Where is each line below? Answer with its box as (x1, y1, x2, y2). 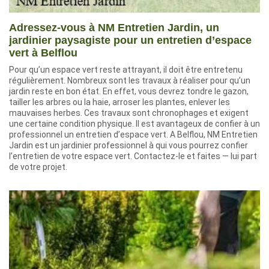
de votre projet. (9, 162, 67, 172)
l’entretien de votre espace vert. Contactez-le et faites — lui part (9, 151, 257, 161)
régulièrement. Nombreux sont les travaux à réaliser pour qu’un (9, 76, 250, 85)
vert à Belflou (9, 47, 77, 59)
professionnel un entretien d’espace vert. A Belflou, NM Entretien (9, 130, 258, 139)
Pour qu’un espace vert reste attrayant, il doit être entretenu (9, 65, 243, 74)
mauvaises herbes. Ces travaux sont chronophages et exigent (9, 108, 249, 118)
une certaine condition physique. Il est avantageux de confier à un (9, 119, 260, 128)
